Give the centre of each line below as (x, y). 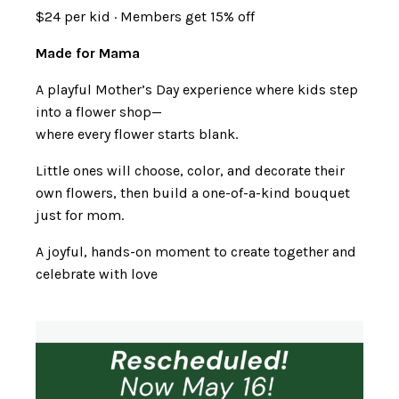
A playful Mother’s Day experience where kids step (197, 90)
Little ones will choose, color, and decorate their (190, 171)
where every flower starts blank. (137, 134)
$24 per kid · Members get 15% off (145, 17)
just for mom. (80, 216)
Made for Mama (90, 53)
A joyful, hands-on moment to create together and (196, 252)
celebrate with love (97, 274)
